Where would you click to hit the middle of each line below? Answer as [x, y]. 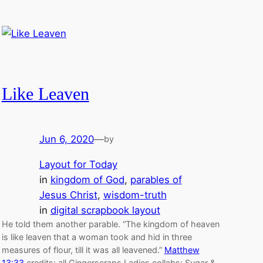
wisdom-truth [135, 195]
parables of [156, 180]
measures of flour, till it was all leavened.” [83, 250]
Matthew [182, 250]
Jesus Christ [68, 195]
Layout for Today [78, 165]
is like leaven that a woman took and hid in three [97, 237]
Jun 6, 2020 [66, 139]
